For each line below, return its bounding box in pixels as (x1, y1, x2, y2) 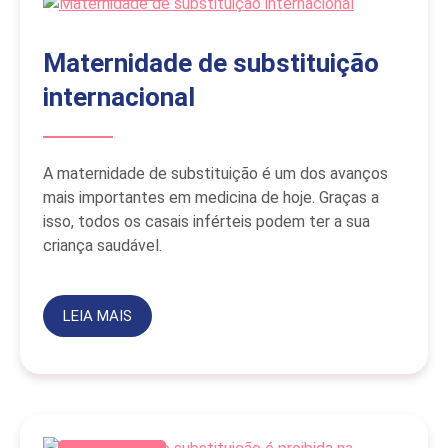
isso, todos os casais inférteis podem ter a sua (43, 212, 370, 232)
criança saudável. (43, 236, 162, 256)
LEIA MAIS (62, 307, 132, 326)
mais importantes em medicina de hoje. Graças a (43, 188, 379, 208)
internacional (43, 82, 195, 113)
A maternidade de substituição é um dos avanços (43, 164, 388, 184)
